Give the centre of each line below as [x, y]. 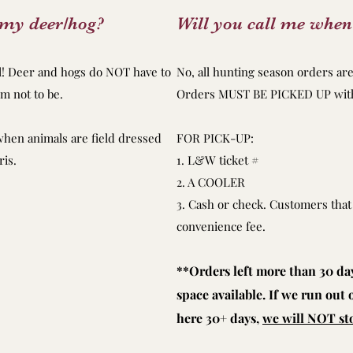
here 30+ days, [219, 318]
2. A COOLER [211, 182]
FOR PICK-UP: [215, 138]
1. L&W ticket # [218, 160]
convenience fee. [223, 226]
